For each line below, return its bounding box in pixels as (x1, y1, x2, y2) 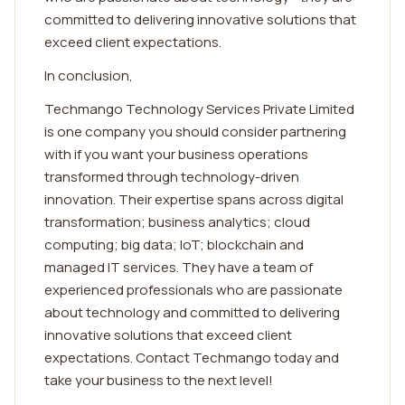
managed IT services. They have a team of (44, 258, 313, 277)
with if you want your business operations (44, 145, 308, 164)
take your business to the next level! (44, 371, 273, 390)
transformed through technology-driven (44, 167, 299, 186)
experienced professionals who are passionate (44, 280, 343, 299)
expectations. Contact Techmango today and (44, 348, 339, 367)
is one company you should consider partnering (44, 122, 346, 141)
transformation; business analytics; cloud (44, 212, 310, 231)
